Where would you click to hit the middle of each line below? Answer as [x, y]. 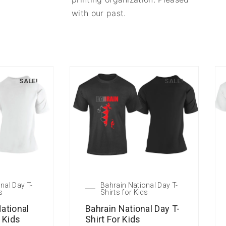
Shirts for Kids [124, 192]
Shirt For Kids [113, 219]
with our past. [99, 13]
